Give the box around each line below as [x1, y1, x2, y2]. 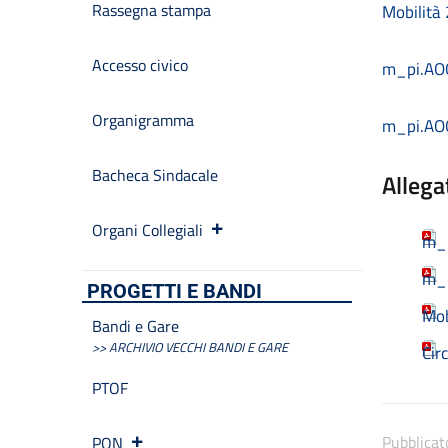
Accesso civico [92, 53, 188, 77]
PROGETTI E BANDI [87, 279, 262, 303]
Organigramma [92, 108, 194, 132]
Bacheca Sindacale [92, 163, 218, 187]
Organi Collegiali [92, 218, 203, 242]
